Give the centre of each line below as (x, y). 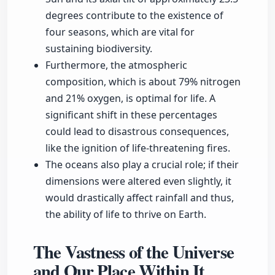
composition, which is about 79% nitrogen (143, 82)
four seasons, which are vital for (120, 32)
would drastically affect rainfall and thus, (140, 198)
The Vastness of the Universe (134, 252)
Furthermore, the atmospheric (116, 65)
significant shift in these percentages (131, 115)
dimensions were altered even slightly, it (138, 181)
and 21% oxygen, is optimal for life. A (130, 99)
